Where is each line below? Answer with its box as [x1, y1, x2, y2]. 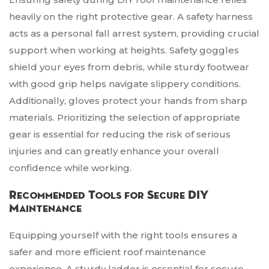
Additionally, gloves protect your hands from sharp [9, 95, 247, 107]
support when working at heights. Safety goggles [9, 44, 239, 56]
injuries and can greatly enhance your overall [9, 145, 219, 157]
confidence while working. [9, 162, 131, 174]
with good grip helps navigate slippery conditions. [9, 78, 241, 90]
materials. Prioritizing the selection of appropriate [9, 112, 240, 124]
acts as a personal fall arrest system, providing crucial [9, 28, 259, 40]
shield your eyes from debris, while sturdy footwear [9, 61, 249, 73]
